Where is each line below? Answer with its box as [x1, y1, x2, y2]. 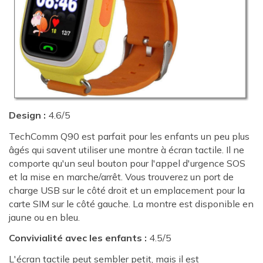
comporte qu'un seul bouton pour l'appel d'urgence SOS [9, 157, 245, 169]
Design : [9, 109, 46, 121]
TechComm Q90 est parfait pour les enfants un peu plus [9, 130, 249, 142]
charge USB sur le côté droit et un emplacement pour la [9, 184, 245, 196]
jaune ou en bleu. [9, 211, 80, 223]
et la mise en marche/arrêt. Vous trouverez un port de [9, 170, 234, 183]
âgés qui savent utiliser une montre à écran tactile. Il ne [9, 143, 244, 156]
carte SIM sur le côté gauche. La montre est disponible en [9, 197, 254, 210]
